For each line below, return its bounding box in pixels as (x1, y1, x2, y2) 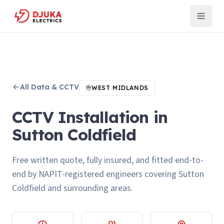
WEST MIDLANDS (91, 84, 148, 91)
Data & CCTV (31, 82, 79, 91)
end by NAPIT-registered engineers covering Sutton (12, 167, 204, 180)
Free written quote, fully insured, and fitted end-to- (12, 153, 203, 166)
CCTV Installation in (12, 106, 167, 127)
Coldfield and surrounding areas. (12, 181, 133, 194)
